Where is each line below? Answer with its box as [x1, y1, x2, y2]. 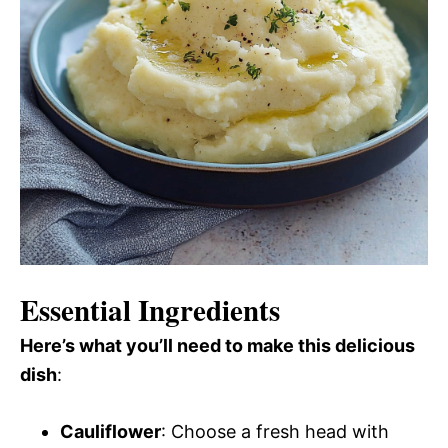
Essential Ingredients [20, 288, 280, 331]
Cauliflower [60, 420, 161, 442]
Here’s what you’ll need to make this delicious [20, 334, 415, 356]
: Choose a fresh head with [161, 420, 389, 442]
